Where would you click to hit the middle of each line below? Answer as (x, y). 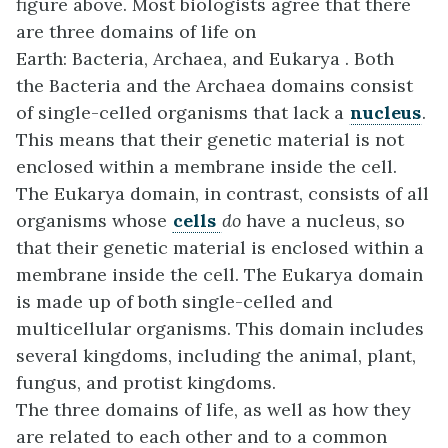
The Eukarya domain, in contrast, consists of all (222, 194)
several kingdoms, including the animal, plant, (216, 356)
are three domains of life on (136, 32)
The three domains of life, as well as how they (213, 410)
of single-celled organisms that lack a (182, 113)
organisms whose (94, 221)
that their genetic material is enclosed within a (220, 248)
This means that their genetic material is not (210, 140)
